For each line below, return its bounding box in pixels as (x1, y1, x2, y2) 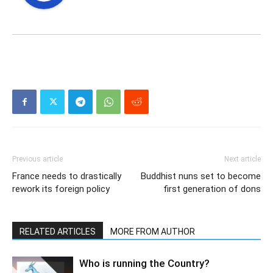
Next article (224, 155, 261, 164)
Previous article (12, 155, 63, 164)
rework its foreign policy (12, 183, 110, 195)
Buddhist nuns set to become (141, 171, 261, 182)
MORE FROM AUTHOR (110, 227, 195, 237)
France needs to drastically (12, 171, 121, 182)
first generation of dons (163, 183, 261, 195)
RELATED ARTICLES (19, 227, 96, 237)
